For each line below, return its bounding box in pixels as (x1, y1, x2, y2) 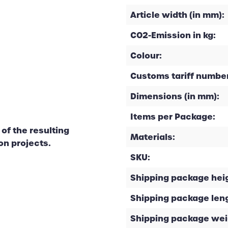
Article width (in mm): (130, 9, 224, 20)
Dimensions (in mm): (130, 90, 219, 102)
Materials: (130, 131, 175, 142)
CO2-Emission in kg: (130, 29, 216, 41)
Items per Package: (130, 110, 215, 122)
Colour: (130, 49, 162, 61)
